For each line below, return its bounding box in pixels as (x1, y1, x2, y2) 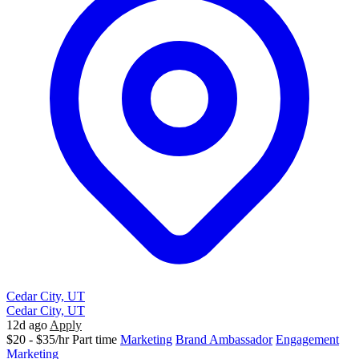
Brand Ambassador (175, 333, 272, 346)
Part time (72, 333, 117, 346)
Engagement (276, 333, 339, 346)
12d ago (6, 318, 47, 332)
